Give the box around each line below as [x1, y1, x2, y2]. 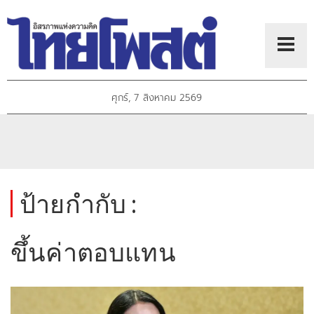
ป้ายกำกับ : [20, 188, 137, 219]
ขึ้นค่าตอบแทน [11, 236, 176, 268]
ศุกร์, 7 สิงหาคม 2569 [111, 90, 203, 106]
